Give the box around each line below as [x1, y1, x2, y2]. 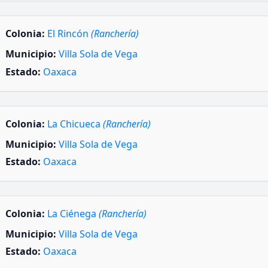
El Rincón [47, 27, 91, 41]
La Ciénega [47, 207, 99, 221]
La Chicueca [47, 117, 103, 130]
